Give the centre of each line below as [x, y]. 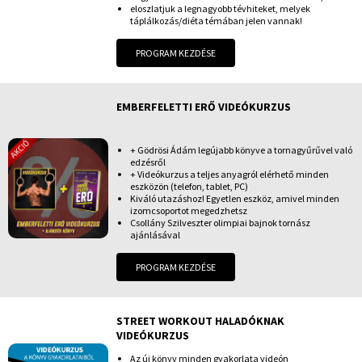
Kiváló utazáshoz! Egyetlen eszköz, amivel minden [235, 198]
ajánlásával [155, 234]
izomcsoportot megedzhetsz [189, 210]
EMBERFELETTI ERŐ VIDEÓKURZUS [204, 106]
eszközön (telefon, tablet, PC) [189, 186]
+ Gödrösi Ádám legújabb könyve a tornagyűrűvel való [241, 149]
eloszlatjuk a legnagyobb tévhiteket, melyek [220, 8]
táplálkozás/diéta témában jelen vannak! [216, 20]
